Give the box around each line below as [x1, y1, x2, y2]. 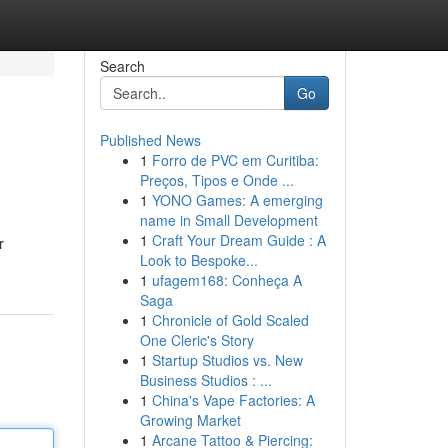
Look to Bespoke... [139, 250, 258, 270]
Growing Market [139, 410, 241, 430]
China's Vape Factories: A [151, 390, 315, 410]
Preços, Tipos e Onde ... [139, 170, 294, 190]
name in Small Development [139, 210, 318, 230]
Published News [99, 130, 201, 150]
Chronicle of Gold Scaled [151, 310, 309, 330]
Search [99, 56, 145, 76]
